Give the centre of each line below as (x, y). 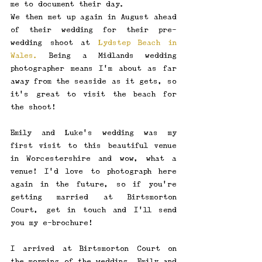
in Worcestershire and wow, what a (94, 158)
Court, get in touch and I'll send (94, 210)
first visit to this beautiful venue (94, 146)
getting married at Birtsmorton (94, 197)
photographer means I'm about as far (94, 68)
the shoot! (36, 107)
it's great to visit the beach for (94, 94)
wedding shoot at (54, 43)
